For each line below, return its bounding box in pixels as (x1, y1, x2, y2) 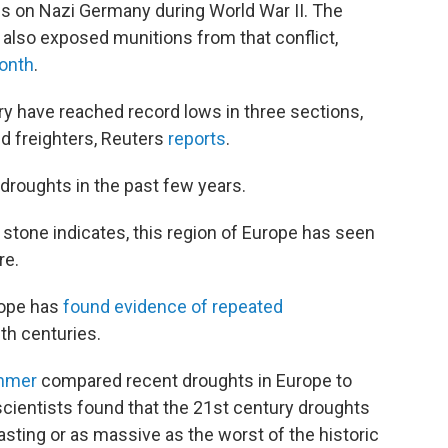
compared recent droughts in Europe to (37, 370, 352, 392)
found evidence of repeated (63, 296, 283, 318)
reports (168, 128, 226, 150)
